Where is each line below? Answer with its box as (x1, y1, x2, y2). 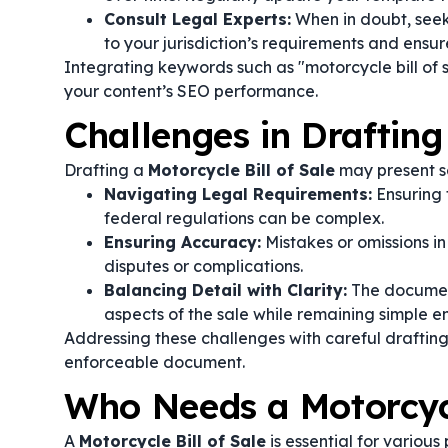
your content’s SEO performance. (64, 81, 318, 101)
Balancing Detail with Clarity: (104, 280, 347, 300)
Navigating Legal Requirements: (104, 184, 372, 204)
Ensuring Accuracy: (104, 232, 261, 252)
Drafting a (64, 160, 148, 180)
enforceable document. (64, 352, 245, 372)
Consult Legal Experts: (104, 9, 291, 29)
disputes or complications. (104, 256, 303, 276)
